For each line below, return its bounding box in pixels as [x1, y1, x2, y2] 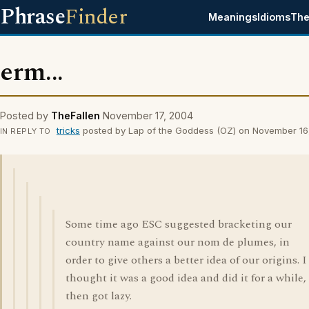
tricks [56, 125, 80, 136]
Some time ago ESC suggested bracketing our [66, 216, 292, 232]
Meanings [208, 11, 258, 23]
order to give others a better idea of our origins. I [66, 252, 307, 268]
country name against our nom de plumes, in [66, 234, 290, 250]
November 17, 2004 [103, 110, 193, 121]
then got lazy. [66, 288, 132, 304]
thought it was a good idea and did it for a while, [66, 270, 306, 286]
